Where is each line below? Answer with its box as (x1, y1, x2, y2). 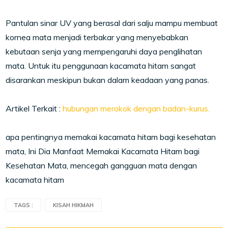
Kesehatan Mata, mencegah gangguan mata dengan (6, 160, 197, 170)
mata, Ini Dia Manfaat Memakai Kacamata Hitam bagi (6, 146, 200, 156)
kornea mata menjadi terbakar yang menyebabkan (6, 32, 189, 42)
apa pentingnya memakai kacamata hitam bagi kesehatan (6, 132, 216, 142)
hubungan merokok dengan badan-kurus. (63, 103, 210, 113)
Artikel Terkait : (6, 103, 63, 113)
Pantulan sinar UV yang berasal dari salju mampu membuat (6, 18, 218, 28)
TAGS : (14, 202, 34, 209)
